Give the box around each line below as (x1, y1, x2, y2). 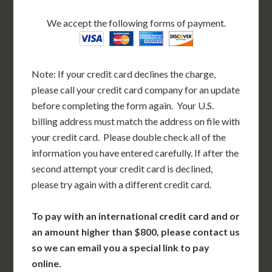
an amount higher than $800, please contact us (32, 226, 240, 237)
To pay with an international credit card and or (32, 210, 240, 222)
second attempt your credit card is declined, (32, 163, 213, 174)
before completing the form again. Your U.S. (32, 100, 214, 111)
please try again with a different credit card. (32, 178, 212, 190)
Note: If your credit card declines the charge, (32, 68, 216, 80)
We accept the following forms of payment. (46, 17, 226, 29)
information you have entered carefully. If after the (32, 147, 239, 158)
